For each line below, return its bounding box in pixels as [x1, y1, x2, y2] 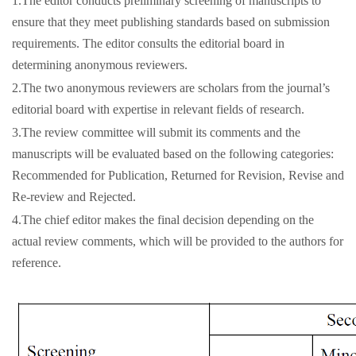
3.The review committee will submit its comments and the [12, 125, 300, 139]
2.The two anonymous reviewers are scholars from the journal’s [12, 80, 330, 95]
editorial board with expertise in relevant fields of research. [12, 102, 304, 116]
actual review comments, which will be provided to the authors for [12, 234, 343, 248]
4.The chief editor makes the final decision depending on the [12, 212, 314, 226]
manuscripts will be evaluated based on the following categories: [12, 146, 334, 161]
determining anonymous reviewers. [12, 57, 188, 72]
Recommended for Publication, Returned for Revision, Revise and [12, 168, 344, 182]
